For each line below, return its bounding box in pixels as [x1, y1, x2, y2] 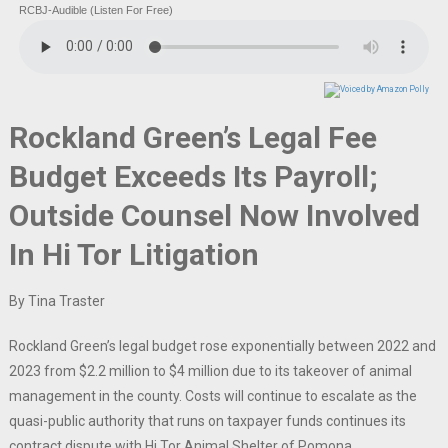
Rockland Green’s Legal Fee [8, 119, 377, 155]
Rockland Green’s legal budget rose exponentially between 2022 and [8, 337, 436, 354]
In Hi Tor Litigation [8, 236, 259, 272]
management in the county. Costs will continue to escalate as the [8, 387, 417, 404]
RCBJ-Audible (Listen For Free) [18, 3, 173, 16]
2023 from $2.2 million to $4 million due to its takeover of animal [8, 362, 412, 379]
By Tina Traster [8, 292, 105, 309]
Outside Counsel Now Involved [8, 197, 420, 233]
